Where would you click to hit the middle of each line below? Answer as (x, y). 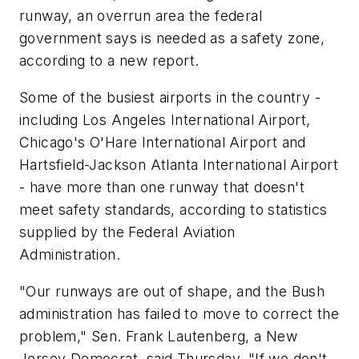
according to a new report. (109, 61)
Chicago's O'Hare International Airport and (163, 143)
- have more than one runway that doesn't (162, 188)
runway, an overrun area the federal (141, 16)
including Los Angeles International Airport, (165, 120)
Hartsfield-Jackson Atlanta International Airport (179, 165)
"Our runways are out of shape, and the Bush (172, 291)
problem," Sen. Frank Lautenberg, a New (159, 336)
